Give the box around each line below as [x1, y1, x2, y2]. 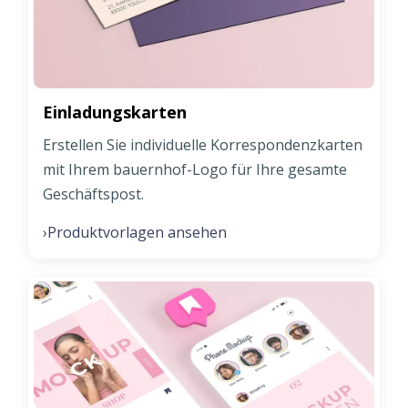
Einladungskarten [43, 100, 187, 123]
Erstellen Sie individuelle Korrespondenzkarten [43, 134, 362, 155]
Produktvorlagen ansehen [47, 221, 227, 242]
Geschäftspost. [43, 183, 144, 204]
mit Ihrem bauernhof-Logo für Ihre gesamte [43, 158, 347, 179]
